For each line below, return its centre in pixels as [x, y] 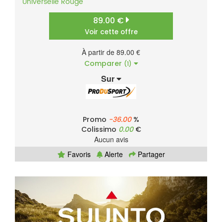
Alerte [112, 154]
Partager [150, 154]
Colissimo [100, 130]
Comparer [104, 64]
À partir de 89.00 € [111, 52]
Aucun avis [111, 139]
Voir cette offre [111, 32]
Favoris [78, 154]
